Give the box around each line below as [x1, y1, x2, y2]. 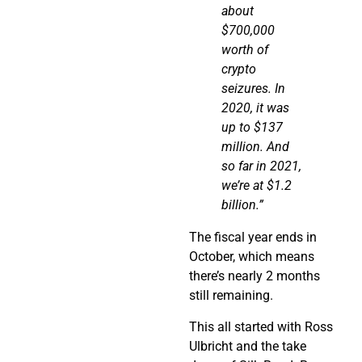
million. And [221, 139, 289, 155]
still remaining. [189, 288, 273, 304]
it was [256, 100, 289, 116]
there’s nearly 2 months [189, 268, 320, 284]
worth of [221, 42, 268, 58]
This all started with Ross [189, 318, 333, 335]
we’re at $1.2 [221, 178, 292, 194]
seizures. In [221, 81, 285, 97]
